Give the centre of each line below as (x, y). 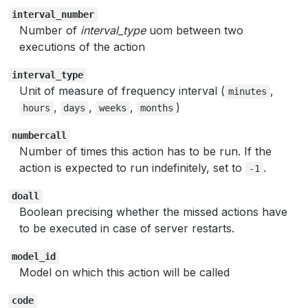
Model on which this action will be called (124, 273)
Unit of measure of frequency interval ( (122, 91)
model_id (33, 257)
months (156, 108)
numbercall (39, 136)
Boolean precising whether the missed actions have (153, 212)
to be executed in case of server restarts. (127, 229)
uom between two (195, 31)
